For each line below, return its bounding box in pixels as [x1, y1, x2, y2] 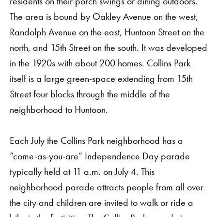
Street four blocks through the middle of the [10, 88, 170, 101]
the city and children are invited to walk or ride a [10, 196, 193, 209]
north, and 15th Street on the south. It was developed [10, 41, 207, 54]
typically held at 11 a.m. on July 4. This [10, 165, 155, 178]
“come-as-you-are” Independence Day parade [10, 149, 190, 162]
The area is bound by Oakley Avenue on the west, [10, 10, 198, 23]
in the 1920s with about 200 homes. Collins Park [10, 57, 190, 70]
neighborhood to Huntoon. [10, 103, 110, 116]
